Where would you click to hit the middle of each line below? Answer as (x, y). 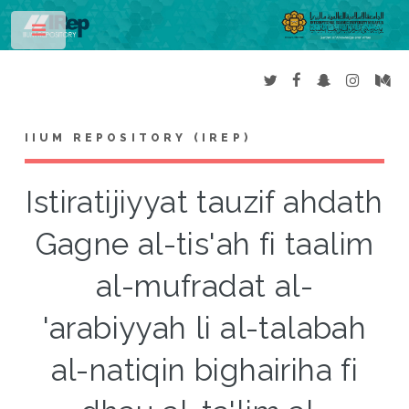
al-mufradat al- (204, 287)
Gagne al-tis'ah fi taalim (204, 245)
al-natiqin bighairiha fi (204, 371)
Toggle (97, 34)
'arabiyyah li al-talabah (204, 329)
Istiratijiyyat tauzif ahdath (204, 203)
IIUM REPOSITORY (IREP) (138, 138)
